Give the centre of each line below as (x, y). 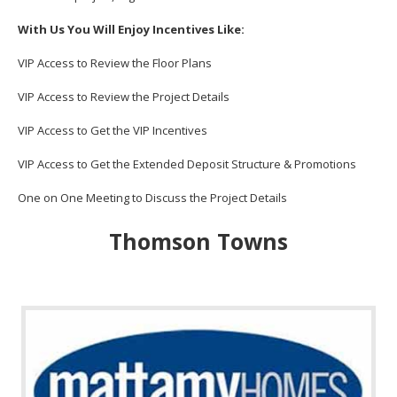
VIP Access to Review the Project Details (123, 96)
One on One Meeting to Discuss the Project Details (152, 197)
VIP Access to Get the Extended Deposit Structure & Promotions (187, 163)
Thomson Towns (198, 241)
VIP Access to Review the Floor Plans (114, 62)
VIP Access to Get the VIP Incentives (112, 130)
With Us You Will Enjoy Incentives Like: (131, 29)
